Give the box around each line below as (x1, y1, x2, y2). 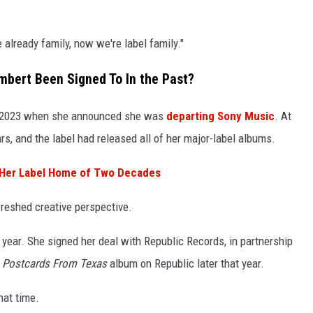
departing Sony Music (166, 108, 275, 123)
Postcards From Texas (2, 256, 107, 270)
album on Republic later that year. (107, 256, 264, 270)
